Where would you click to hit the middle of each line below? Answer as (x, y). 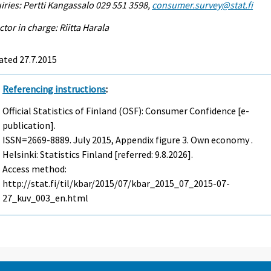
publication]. (29, 126)
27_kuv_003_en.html (46, 198)
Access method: (35, 169)
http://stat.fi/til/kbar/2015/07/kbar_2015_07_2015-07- (116, 184)
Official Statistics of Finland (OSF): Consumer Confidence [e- (126, 111)
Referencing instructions (54, 89)
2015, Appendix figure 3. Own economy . (172, 140)
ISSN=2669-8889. (38, 140)
